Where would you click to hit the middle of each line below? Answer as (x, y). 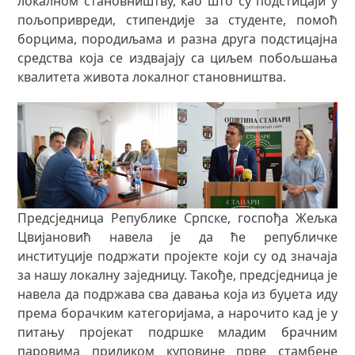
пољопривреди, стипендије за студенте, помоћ (177, 20)
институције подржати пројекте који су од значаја (177, 256)
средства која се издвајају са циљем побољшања (177, 58)
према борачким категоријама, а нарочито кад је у (177, 313)
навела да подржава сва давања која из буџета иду (177, 294)
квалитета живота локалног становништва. (152, 77)
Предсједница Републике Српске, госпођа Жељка (177, 218)
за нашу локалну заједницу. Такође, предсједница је (177, 275)
